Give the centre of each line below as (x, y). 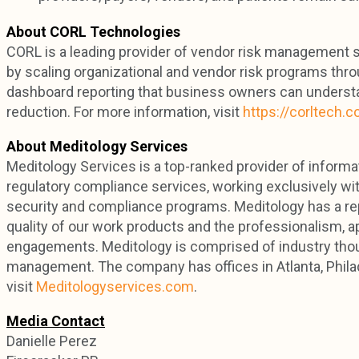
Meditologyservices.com (115, 287)
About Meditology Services (97, 147)
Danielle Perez (52, 341)
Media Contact (56, 321)
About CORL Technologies (93, 32)
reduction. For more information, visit (125, 112)
